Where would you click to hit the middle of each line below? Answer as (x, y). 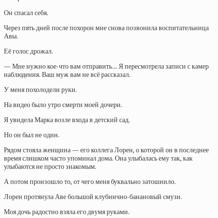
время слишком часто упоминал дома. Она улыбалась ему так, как (98, 158)
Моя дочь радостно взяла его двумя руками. (67, 212)
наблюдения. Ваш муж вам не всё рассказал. (67, 75)
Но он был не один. (32, 135)
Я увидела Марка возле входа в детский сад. (67, 120)
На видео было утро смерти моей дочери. (63, 105)
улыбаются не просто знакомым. (50, 167)
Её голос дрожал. (28, 51)
